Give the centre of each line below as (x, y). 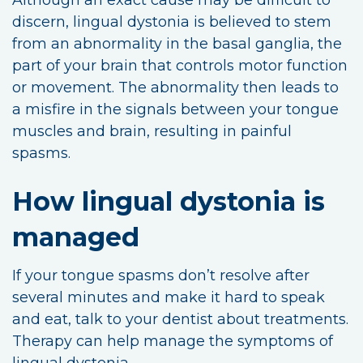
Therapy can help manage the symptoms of (173, 341)
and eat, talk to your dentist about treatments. (180, 319)
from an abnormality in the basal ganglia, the (177, 43)
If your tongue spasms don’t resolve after (161, 275)
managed (76, 237)
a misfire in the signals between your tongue (175, 109)
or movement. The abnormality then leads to (175, 87)
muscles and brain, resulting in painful (152, 131)
